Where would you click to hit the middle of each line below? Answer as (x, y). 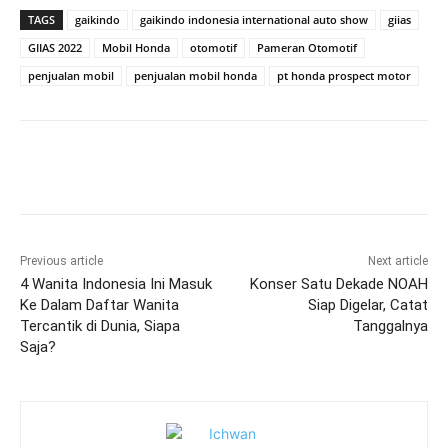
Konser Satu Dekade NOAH (338, 284)
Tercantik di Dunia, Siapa (100, 326)
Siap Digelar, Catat (367, 305)
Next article (397, 261)
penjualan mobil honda (195, 76)
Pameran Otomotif (307, 48)
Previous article (61, 261)
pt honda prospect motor (344, 76)
